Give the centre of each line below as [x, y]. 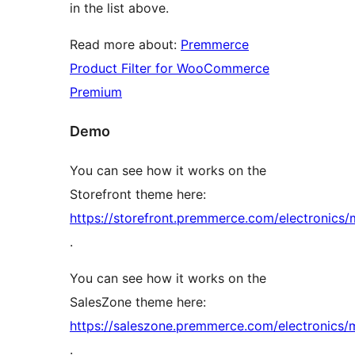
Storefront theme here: [138, 194]
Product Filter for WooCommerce [170, 68]
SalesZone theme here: [138, 302]
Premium [96, 92]
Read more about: [125, 44]
